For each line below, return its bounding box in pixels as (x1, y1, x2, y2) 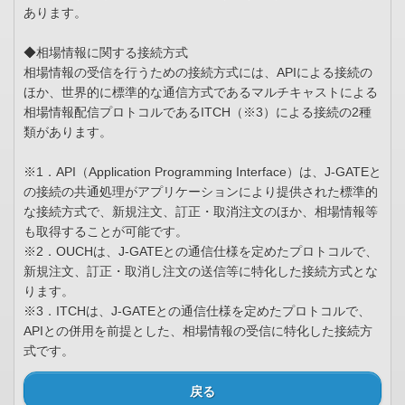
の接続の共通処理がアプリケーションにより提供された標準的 (24, 184, 378, 200)
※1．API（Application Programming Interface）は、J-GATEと (24, 165, 381, 180)
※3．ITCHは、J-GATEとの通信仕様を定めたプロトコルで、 (24, 304, 371, 319)
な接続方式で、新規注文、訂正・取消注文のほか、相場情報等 (24, 204, 378, 220)
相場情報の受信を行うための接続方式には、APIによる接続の (24, 65, 372, 80)
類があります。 (24, 125, 112, 140)
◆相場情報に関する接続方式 (24, 45, 188, 61)
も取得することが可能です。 (24, 224, 188, 240)
